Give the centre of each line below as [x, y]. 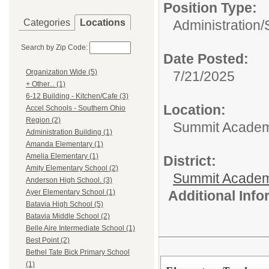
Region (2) [43, 120]
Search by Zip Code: [54, 47]
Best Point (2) [48, 240]
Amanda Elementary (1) [65, 144]
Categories [47, 23]
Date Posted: [206, 59]
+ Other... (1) [46, 84]
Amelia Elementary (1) [62, 156]
